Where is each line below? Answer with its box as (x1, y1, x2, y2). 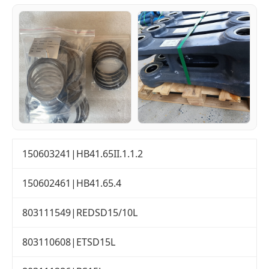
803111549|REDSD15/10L (22, 206, 138, 220)
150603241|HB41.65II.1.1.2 (22, 147, 143, 161)
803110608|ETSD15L (22, 235, 115, 249)
